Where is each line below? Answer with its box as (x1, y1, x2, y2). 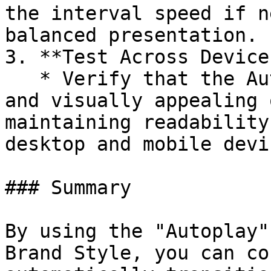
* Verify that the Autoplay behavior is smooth (5, 68, 39, 90)
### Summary (5, 177, 131, 198)
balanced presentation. (5, 24, 258, 46)
